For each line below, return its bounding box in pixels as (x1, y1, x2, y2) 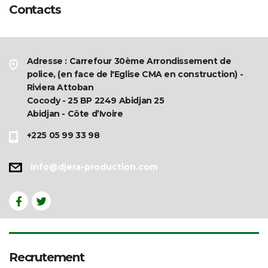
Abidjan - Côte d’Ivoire (26, 108, 123, 119)
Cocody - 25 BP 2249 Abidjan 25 (26, 95, 165, 106)
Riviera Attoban (26, 81, 94, 93)
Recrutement (9, 249, 84, 264)
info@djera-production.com (31, 161, 158, 172)
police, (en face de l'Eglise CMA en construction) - (26, 68, 243, 80)
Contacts (9, 2, 61, 17)
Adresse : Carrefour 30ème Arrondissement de (26, 55, 232, 66)
